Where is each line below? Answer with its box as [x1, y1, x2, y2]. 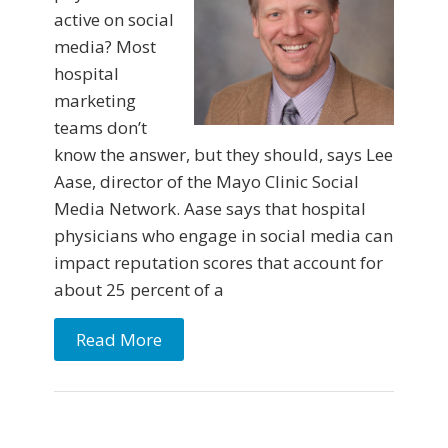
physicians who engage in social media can [54, 224, 393, 248]
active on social [54, 8, 174, 32]
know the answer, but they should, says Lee [54, 143, 393, 167]
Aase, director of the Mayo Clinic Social [54, 170, 359, 194]
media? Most [54, 35, 156, 59]
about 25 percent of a [54, 278, 224, 302]
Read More [76, 328, 162, 352]
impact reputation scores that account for [54, 251, 383, 275]
